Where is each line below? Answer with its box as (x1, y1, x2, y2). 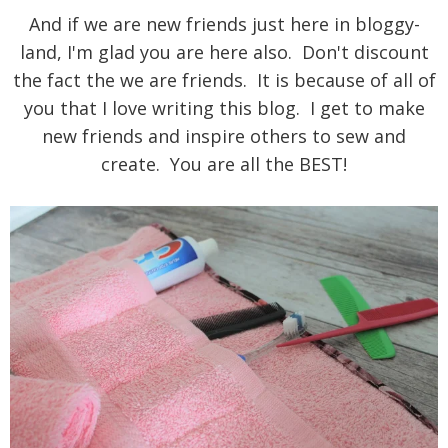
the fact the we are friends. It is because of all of (12, 67, 436, 92)
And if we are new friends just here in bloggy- (28, 11, 420, 36)
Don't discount (301, 39, 429, 64)
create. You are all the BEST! (101, 151, 347, 176)
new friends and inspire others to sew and (42, 123, 406, 148)
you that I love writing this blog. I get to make (23, 95, 425, 120)
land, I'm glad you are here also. (19, 39, 302, 64)
